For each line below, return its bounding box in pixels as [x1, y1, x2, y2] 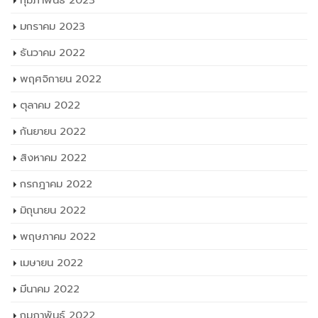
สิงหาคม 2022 [20, 150, 87, 166]
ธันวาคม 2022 [20, 45, 85, 61]
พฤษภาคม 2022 [20, 229, 96, 245]
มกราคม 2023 [20, 18, 85, 35]
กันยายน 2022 [20, 124, 86, 140]
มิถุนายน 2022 [20, 202, 86, 219]
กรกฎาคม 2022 [20, 176, 92, 192]
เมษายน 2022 [20, 255, 83, 271]
